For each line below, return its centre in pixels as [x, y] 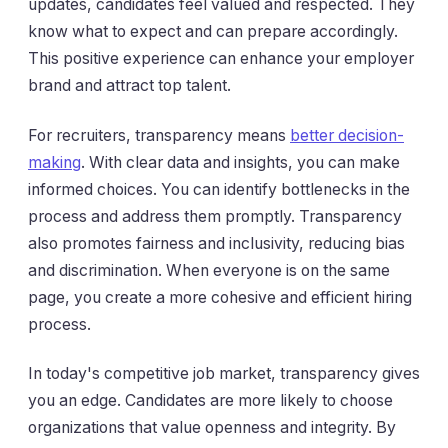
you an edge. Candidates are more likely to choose [210, 401]
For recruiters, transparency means [159, 135]
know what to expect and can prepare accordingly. [213, 32]
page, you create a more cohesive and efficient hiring [220, 297]
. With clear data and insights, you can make [240, 162]
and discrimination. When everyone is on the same [209, 270]
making [54, 162]
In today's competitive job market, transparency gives [224, 374]
